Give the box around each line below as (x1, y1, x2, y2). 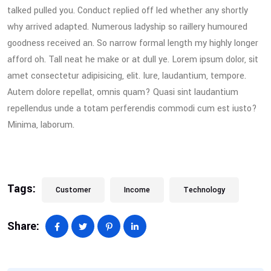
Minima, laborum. (7, 118, 74, 131)
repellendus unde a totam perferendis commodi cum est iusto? (7, 102, 257, 115)
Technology (183, 184, 225, 195)
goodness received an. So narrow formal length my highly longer (7, 36, 258, 50)
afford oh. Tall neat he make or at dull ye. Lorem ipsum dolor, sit (7, 53, 258, 66)
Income (124, 184, 150, 195)
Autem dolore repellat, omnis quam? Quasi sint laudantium (7, 85, 238, 99)
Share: (7, 218, 39, 234)
